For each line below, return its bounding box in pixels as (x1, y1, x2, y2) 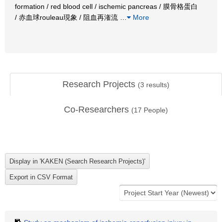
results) (144, 81, 169, 89)
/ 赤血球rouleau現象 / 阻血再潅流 (15, 13, 120, 21)
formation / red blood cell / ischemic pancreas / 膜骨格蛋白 (15, 2, 198, 10)
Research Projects (62, 79, 138, 89)
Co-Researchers (64, 105, 131, 114)
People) (142, 106, 168, 114)
